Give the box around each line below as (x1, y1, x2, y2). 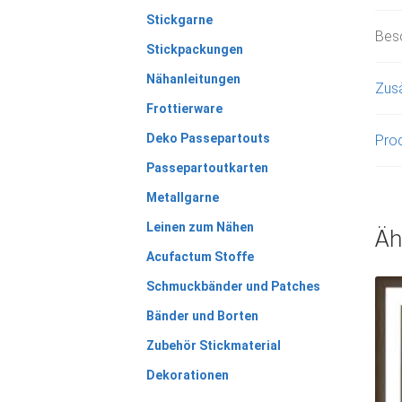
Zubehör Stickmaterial (145, 337, 281, 353)
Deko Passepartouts (145, 130, 270, 145)
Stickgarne (145, 12, 213, 27)
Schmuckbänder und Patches (145, 278, 320, 293)
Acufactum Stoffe (145, 249, 254, 264)
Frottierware (145, 100, 223, 116)
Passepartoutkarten (145, 160, 268, 175)
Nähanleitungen (145, 71, 240, 86)
